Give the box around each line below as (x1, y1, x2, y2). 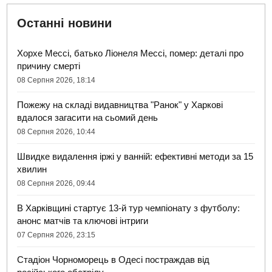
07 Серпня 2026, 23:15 (17, 231, 96, 240)
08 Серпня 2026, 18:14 (17, 76, 96, 85)
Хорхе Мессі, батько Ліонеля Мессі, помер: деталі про (17, 48, 244, 59)
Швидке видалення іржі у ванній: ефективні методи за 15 (17, 151, 254, 162)
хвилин (17, 164, 47, 175)
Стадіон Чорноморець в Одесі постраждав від (17, 254, 210, 265)
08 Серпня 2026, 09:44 (17, 179, 96, 188)
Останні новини (17, 16, 112, 30)
